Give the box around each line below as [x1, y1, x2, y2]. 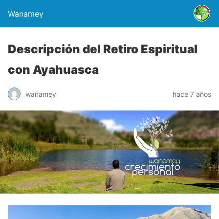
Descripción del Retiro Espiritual [8, 42, 197, 56]
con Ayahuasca [8, 63, 99, 77]
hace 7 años [173, 89, 211, 98]
